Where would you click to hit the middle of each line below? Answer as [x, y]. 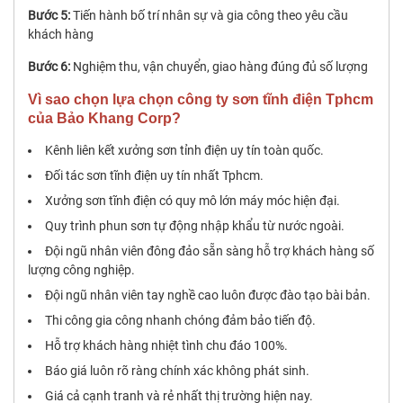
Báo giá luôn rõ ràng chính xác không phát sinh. [177, 371]
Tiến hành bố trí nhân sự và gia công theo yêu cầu [209, 16]
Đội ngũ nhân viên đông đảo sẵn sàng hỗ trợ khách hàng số [210, 251]
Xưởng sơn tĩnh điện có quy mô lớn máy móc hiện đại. [193, 201]
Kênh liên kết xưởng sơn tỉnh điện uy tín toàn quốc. [184, 151]
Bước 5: [49, 16]
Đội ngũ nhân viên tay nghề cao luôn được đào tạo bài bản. [208, 296]
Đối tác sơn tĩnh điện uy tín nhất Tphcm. [154, 176]
